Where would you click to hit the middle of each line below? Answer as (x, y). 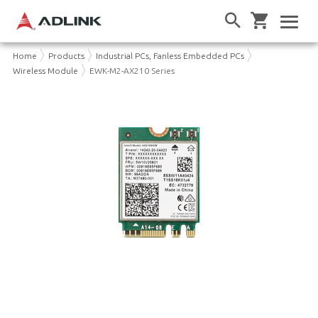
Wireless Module (45, 70)
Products (66, 55)
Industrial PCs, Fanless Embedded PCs (170, 55)
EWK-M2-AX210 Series (132, 70)
